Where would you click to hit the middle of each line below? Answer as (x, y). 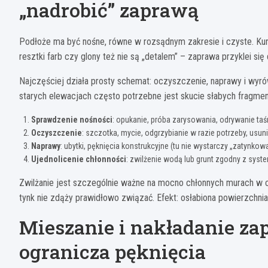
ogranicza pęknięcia (112, 252)
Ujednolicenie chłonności (79, 159)
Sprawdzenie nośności (72, 120)
